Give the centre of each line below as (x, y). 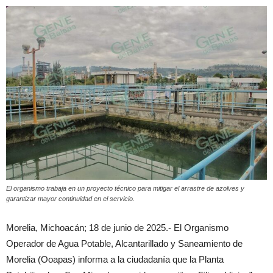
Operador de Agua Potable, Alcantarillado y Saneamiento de (124, 244)
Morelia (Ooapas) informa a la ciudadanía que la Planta (115, 260)
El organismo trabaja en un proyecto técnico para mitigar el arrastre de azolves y (125, 189)
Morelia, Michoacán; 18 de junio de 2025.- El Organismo (117, 228)
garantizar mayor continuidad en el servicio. (70, 199)
